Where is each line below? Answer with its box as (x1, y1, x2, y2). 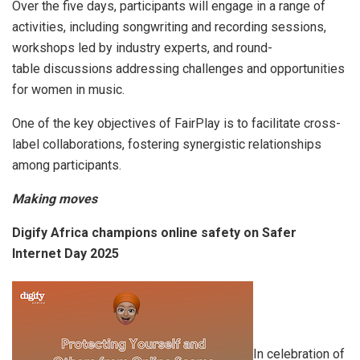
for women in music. (12, 82, 125, 98)
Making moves (12, 191, 97, 207)
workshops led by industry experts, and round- (12, 40, 272, 56)
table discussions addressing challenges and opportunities (12, 61, 345, 77)
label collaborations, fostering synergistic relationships (12, 137, 321, 153)
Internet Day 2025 (12, 246, 119, 262)
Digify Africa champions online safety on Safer (12, 225, 297, 241)
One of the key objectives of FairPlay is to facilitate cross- (12, 116, 341, 132)
